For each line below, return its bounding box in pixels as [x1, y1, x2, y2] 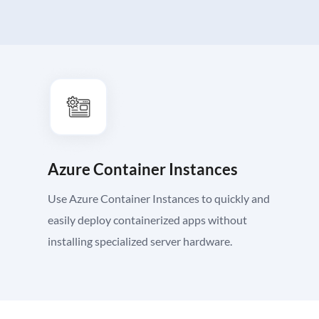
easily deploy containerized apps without [48, 213, 248, 227]
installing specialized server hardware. [48, 234, 233, 249]
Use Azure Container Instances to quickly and [48, 192, 271, 206]
